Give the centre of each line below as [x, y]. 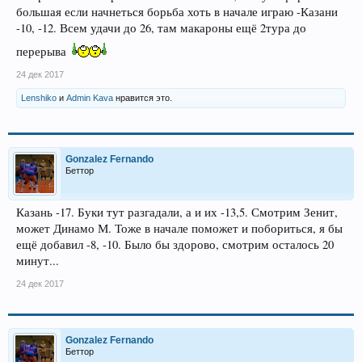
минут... [38, 261]
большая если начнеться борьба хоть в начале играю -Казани [177, 12]
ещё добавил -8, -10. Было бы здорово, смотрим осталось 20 [175, 244]
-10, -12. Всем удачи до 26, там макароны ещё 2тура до [161, 28]
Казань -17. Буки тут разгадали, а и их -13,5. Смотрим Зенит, [177, 212]
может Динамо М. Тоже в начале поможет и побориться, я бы [179, 228]
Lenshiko [39, 98]
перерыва [41, 51]
